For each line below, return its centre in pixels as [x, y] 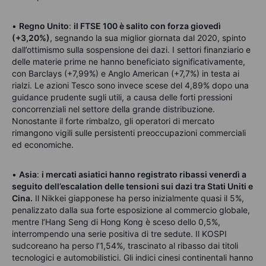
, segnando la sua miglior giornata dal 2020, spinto [148, 38]
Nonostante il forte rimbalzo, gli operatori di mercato [113, 121]
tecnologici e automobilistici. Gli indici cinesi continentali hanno [132, 258]
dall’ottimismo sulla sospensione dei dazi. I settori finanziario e [131, 50]
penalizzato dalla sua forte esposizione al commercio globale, [131, 210]
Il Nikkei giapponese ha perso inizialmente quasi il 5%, [138, 198]
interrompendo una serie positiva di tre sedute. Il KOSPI [119, 234]
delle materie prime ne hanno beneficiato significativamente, [129, 62]
